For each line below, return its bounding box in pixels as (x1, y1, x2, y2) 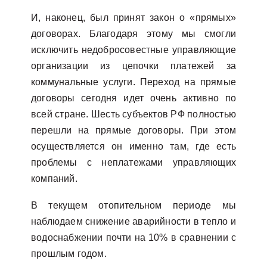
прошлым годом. (31, 249, 107, 259)
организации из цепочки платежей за (31, 61, 236, 71)
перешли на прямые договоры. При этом (31, 125, 236, 135)
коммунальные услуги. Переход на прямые (31, 77, 236, 87)
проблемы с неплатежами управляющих (31, 157, 236, 167)
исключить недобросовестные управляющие (31, 45, 236, 55)
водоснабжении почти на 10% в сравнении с (31, 232, 236, 243)
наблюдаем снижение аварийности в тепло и (31, 216, 236, 226)
